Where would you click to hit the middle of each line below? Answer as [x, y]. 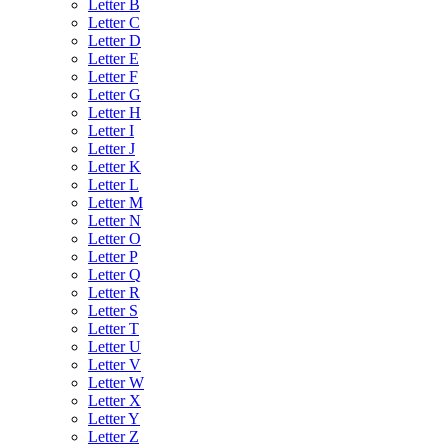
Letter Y [114, 418]
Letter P [113, 256]
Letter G [114, 94]
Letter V [114, 364]
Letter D [114, 40]
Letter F [113, 76]
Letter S [113, 310]
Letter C [114, 22]
